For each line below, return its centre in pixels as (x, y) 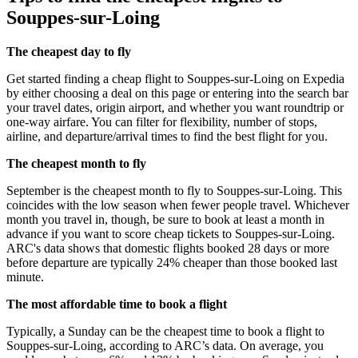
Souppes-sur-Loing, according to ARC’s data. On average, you (165, 345)
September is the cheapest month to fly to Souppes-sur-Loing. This (174, 190)
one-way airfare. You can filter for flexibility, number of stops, (162, 121)
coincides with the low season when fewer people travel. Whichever (178, 205)
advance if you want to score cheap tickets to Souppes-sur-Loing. (171, 233)
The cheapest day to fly (69, 51)
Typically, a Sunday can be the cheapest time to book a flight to (165, 331)
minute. (25, 276)
